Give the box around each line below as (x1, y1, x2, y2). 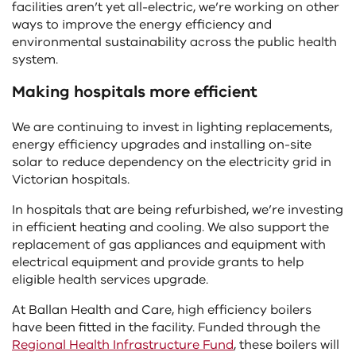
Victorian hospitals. (12, 171, 130, 189)
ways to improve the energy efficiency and (12, 16, 272, 34)
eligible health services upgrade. (12, 271, 208, 289)
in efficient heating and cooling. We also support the (12, 219, 329, 237)
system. (12, 51, 58, 69)
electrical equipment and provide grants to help (12, 253, 304, 272)
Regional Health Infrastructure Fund (12, 336, 234, 354)
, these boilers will (234, 336, 339, 354)
